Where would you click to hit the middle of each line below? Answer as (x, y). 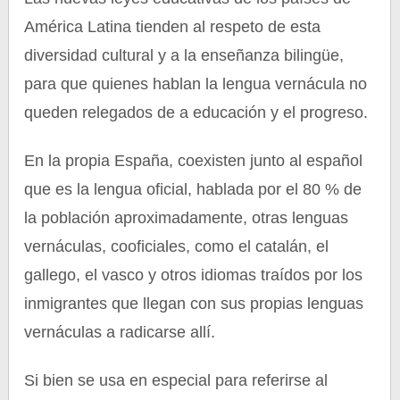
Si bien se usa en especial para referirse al (176, 380)
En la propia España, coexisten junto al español (194, 161)
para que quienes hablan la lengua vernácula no (196, 84)
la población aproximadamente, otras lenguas (187, 218)
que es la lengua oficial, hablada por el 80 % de (193, 189)
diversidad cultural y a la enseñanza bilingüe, (184, 55)
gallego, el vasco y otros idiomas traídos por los (194, 275)
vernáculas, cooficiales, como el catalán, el (177, 246)
